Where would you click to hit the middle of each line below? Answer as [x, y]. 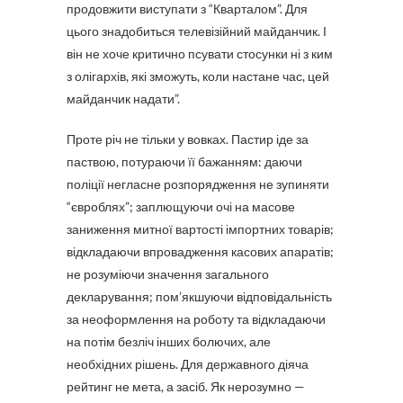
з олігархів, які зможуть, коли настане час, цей [198, 76]
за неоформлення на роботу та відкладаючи [196, 319]
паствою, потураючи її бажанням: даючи [184, 161]
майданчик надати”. [123, 99]
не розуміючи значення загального [168, 274]
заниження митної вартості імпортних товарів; [200, 229]
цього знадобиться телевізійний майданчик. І [197, 31]
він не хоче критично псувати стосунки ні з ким [200, 54]
